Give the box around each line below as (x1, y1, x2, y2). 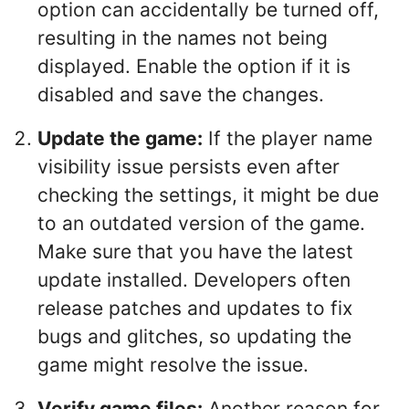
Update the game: (37, 126, 203, 150)
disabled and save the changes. (37, 83, 324, 106)
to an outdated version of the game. (37, 211, 365, 235)
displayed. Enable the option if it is (37, 55, 351, 78)
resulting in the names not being (37, 26, 328, 49)
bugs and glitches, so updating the (37, 324, 351, 348)
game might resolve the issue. (37, 352, 309, 376)
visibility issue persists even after (37, 154, 340, 178)
